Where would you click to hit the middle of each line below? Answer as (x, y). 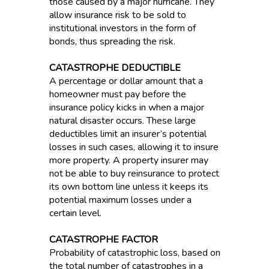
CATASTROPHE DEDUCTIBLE (115, 68)
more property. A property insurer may (128, 160)
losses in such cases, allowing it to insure (134, 147)
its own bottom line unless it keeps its (128, 187)
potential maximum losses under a (120, 200)
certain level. (75, 213)
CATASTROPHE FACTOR (103, 240)
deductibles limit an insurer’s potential (128, 134)
